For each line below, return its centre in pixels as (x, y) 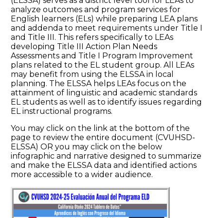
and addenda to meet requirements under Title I (107, 28)
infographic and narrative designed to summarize (106, 156)
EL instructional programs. (62, 111)
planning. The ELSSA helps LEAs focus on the (99, 83)
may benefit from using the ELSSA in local (92, 74)
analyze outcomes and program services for (96, 9)
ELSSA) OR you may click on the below (87, 146)
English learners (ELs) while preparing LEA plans (104, 18)
